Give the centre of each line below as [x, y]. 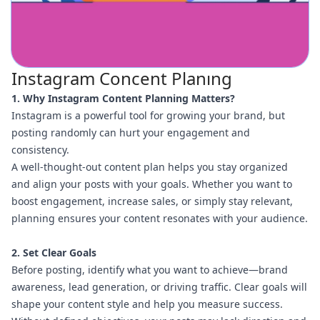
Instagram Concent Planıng [122, 79]
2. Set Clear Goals [54, 253]
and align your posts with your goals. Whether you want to [152, 184]
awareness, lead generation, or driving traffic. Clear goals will [159, 287]
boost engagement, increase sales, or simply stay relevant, [152, 201]
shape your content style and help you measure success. [147, 304]
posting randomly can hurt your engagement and [131, 133]
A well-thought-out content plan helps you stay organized [150, 167]
